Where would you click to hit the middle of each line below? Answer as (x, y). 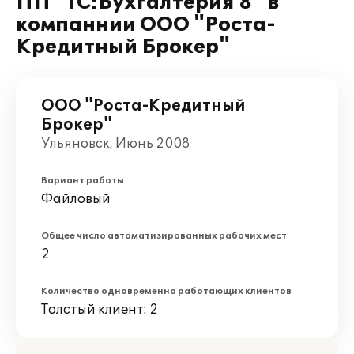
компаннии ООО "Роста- (146, 25)
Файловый (76, 199)
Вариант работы (83, 181)
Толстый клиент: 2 (100, 310)
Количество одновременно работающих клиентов (166, 291)
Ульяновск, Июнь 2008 (115, 144)
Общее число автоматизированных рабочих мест (164, 236)
